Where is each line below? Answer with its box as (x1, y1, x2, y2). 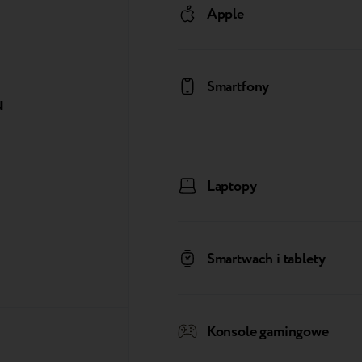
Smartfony (206, 77, 270, 99)
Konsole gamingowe (206, 322, 329, 343)
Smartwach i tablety (206, 249, 326, 271)
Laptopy (206, 176, 257, 198)
